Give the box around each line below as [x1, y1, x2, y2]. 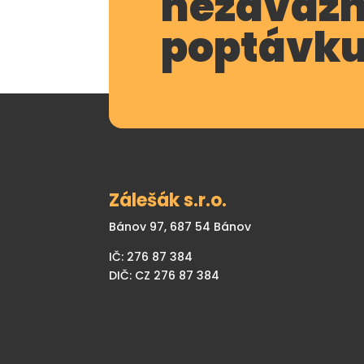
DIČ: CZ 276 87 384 [109, 267, 220, 284]
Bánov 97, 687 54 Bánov [109, 219, 252, 236]
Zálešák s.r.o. [109, 188, 227, 214]
